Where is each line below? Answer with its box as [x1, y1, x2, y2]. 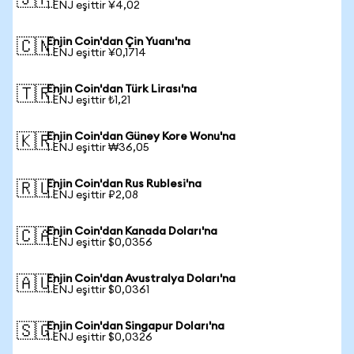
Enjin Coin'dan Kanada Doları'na [47, 226, 217, 237]
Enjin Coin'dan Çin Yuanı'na [47, 36, 190, 47]
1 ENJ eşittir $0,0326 [47, 332, 153, 343]
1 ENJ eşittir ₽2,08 [47, 190, 138, 201]
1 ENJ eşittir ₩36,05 [47, 142, 149, 153]
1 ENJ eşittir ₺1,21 [47, 95, 130, 106]
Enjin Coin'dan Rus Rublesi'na [47, 179, 201, 190]
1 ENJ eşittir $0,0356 [47, 237, 153, 248]
